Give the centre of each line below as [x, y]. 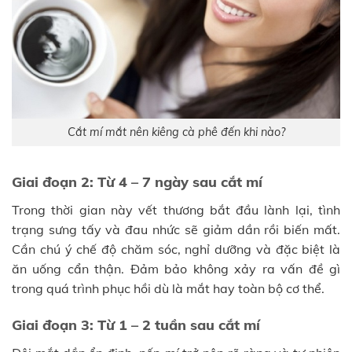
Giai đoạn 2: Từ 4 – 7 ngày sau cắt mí [137, 181]
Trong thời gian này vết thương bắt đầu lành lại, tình [176, 209]
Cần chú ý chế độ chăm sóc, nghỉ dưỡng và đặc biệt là [176, 249]
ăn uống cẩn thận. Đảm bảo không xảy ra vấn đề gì [176, 268]
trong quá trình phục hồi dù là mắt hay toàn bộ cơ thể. [168, 288]
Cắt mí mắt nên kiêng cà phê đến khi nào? [176, 132]
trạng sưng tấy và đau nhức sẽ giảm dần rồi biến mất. [176, 229]
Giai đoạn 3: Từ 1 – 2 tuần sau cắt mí [136, 325]
